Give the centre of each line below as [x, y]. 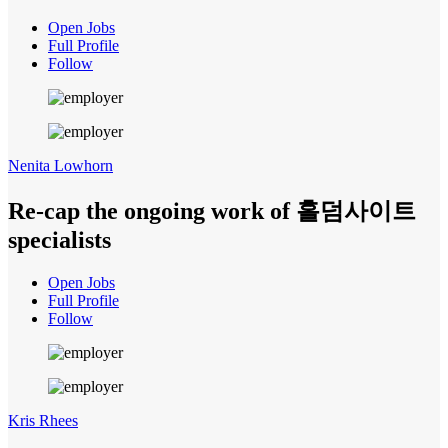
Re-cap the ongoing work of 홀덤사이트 [212, 210]
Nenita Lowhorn [60, 165]
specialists [59, 239]
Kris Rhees [43, 420]
